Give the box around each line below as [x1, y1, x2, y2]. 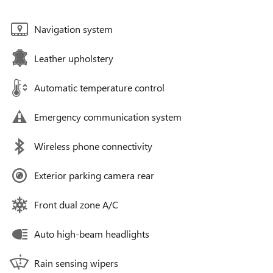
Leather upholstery [34, 51, 113, 65]
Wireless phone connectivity [34, 139, 152, 152]
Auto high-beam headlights [34, 227, 149, 240]
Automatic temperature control [34, 80, 165, 94]
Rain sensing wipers [34, 256, 118, 269]
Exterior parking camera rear [34, 168, 154, 182]
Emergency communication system [34, 110, 182, 123]
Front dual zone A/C [34, 197, 118, 211]
